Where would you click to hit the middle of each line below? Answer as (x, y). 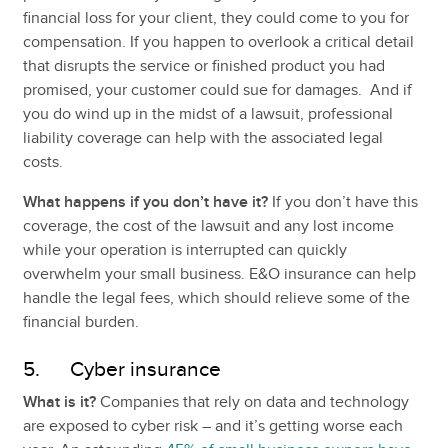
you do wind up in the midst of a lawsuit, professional (207, 113)
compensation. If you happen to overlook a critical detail (218, 41)
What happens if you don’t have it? (145, 201)
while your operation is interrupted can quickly (184, 249)
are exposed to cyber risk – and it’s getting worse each (212, 425)
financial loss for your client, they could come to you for (215, 17)
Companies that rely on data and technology (252, 401)
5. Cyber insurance (121, 369)
